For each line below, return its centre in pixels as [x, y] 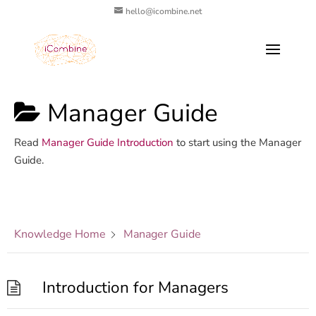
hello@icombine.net [163, 11]
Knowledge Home [60, 234]
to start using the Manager [237, 142]
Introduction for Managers [135, 287]
